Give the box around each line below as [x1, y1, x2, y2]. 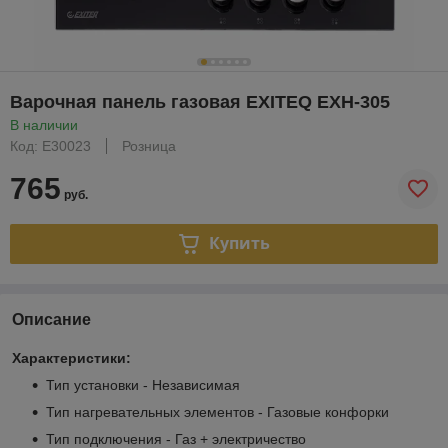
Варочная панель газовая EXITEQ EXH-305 [10, 91, 390, 112]
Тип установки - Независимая [46, 376, 240, 393]
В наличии [10, 116, 78, 133]
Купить [208, 232, 270, 255]
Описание [12, 310, 91, 328]
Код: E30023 [10, 137, 91, 154]
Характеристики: [12, 349, 131, 366]
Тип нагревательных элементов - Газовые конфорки [46, 403, 389, 420]
